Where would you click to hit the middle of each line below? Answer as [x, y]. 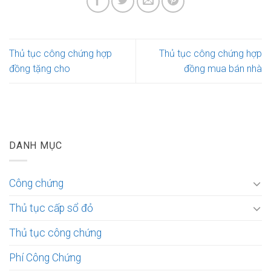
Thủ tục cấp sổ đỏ [51, 208]
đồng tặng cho [40, 68]
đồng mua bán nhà [223, 68]
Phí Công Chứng [45, 257]
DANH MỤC [36, 145]
